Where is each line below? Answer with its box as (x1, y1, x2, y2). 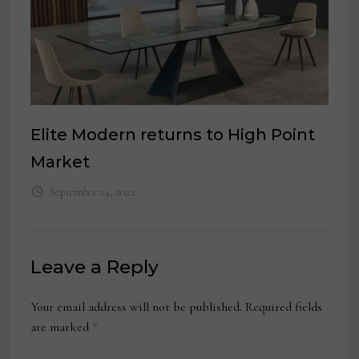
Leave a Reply (30, 256, 159, 279)
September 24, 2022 (49, 185, 135, 200)
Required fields (245, 299, 323, 316)
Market (30, 152, 91, 172)
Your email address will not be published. (30, 299, 243, 316)
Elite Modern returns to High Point (30, 125, 316, 145)
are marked (30, 319, 93, 336)
